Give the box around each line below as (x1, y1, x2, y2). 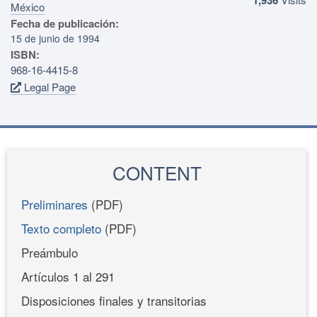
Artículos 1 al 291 (21, 267, 115, 285)
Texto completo (21, 219, 101, 237)
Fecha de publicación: (11, 15, 119, 31)
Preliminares (21, 195, 88, 213)
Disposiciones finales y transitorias (21, 291, 207, 309)
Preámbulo (21, 243, 78, 261)
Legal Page (21, 79, 76, 94)
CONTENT (112, 158, 202, 185)
